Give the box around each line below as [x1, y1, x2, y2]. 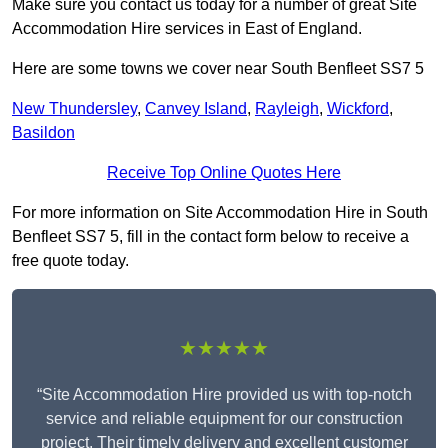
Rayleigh [255, 100, 319, 118]
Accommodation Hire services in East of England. [12, 20, 362, 38]
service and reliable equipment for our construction [45, 410, 403, 428]
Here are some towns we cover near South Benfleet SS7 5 [12, 60, 424, 78]
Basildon [12, 124, 75, 142]
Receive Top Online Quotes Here [107, 164, 341, 182]
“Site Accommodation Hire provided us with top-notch [36, 386, 412, 404]
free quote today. [12, 252, 129, 270]
